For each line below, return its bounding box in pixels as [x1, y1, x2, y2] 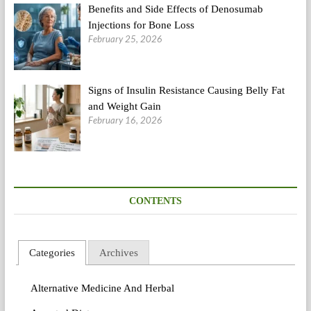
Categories [28, 246, 75, 258]
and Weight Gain [88, 100, 161, 112]
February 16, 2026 [88, 114, 162, 126]
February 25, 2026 [88, 33, 162, 44]
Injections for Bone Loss [88, 19, 194, 31]
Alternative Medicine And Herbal [30, 283, 174, 294]
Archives [99, 246, 138, 258]
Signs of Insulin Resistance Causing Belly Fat [88, 84, 285, 96]
